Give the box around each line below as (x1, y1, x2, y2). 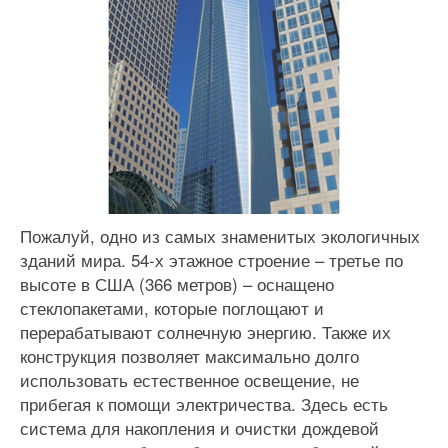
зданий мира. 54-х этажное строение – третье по (20, 247, 403, 272)
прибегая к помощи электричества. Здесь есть (20, 391, 388, 416)
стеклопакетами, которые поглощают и (20, 295, 324, 320)
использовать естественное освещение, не (20, 367, 359, 392)
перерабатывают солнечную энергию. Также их (20, 319, 391, 344)
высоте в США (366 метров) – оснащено (20, 271, 334, 296)
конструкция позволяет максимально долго (20, 343, 359, 368)
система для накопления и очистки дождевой (20, 415, 379, 440)
